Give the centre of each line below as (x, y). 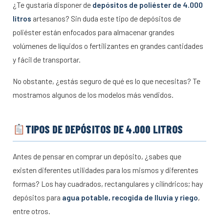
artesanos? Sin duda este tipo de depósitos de (106, 19)
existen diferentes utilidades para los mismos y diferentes (106, 170)
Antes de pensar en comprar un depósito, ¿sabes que (97, 156)
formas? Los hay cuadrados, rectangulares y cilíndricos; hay (108, 184)
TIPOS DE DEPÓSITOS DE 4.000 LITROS (104, 129)
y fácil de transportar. (47, 60)
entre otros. (32, 211)
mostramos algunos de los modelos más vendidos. (93, 95)
